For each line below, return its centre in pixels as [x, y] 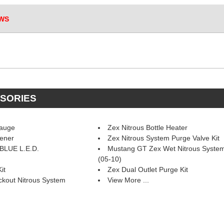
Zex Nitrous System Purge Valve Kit [163, 138]
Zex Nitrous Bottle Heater [147, 127]
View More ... [128, 180]
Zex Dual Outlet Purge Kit [147, 169]
